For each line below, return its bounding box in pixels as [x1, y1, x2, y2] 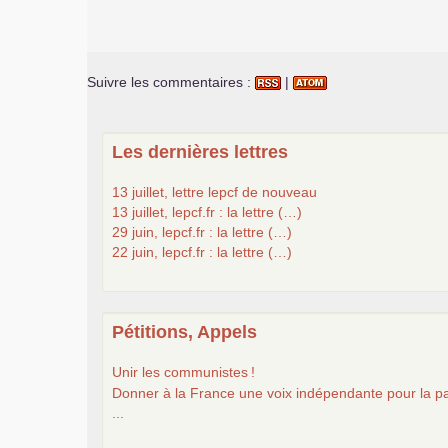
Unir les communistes [112, 363, 248, 380]
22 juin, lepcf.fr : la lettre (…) [112, 243, 292, 260]
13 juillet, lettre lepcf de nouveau [112, 183, 317, 200]
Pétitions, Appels [112, 321, 257, 342]
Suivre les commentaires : [87, 73, 255, 90]
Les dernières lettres [112, 141, 288, 162]
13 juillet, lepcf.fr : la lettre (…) [112, 203, 302, 220]
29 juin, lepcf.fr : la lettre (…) [112, 223, 292, 240]
